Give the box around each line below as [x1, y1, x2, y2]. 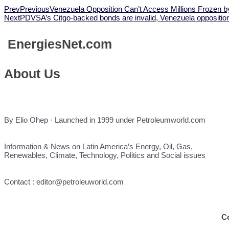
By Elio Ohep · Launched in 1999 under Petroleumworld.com [4, 115, 205, 124]
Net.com [62, 37, 112, 51]
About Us [4, 66, 60, 81]
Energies [4, 37, 62, 51]
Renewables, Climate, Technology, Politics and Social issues [4, 150, 205, 159]
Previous [20, 5, 50, 13]
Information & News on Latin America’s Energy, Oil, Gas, [4, 142, 193, 151]
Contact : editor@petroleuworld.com [4, 177, 124, 186]
